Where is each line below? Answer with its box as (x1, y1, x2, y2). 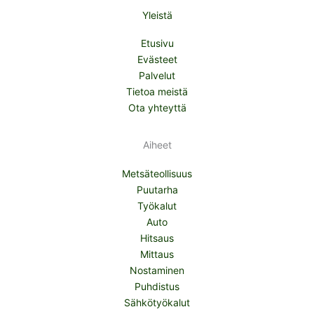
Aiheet (142, 139, 172, 151)
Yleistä (142, 8, 172, 21)
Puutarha (136, 183, 178, 196)
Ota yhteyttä (128, 102, 186, 114)
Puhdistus (135, 280, 179, 292)
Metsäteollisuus (122, 167, 192, 179)
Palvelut (139, 69, 175, 81)
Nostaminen (130, 264, 184, 276)
